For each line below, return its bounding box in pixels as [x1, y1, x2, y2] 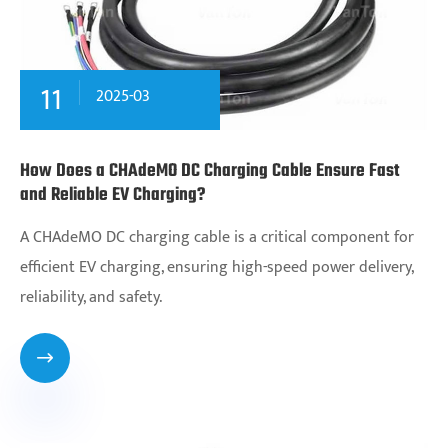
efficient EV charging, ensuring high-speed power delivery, [20, 253, 413, 281]
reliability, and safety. [20, 283, 162, 311]
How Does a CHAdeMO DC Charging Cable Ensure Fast [20, 156, 399, 186]
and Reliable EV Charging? [20, 180, 205, 210]
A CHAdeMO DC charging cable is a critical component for [20, 223, 414, 251]
